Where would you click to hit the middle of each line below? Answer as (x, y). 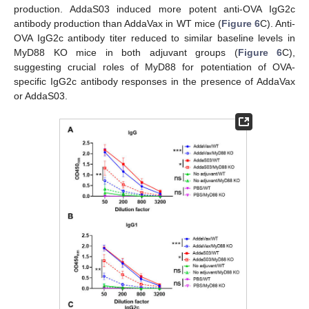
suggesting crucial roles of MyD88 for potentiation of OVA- (154, 67)
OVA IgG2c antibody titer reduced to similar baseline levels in (154, 38)
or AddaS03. (41, 96)
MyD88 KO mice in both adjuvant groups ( (126, 52)
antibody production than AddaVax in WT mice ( (118, 23)
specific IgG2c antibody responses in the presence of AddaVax (154, 81)
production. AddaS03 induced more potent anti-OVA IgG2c (154, 9)
